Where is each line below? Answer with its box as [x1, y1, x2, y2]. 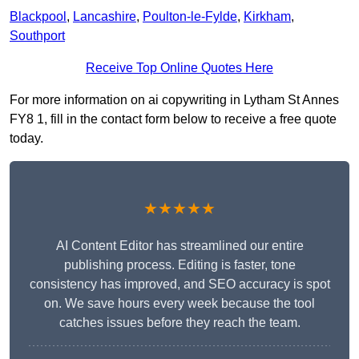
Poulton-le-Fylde [143, 10, 237, 24]
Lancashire [73, 10, 136, 24]
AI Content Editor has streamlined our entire [55, 239, 304, 253]
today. [10, 131, 43, 146]
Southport [10, 29, 65, 43]
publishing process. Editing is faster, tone [63, 258, 296, 272]
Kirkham [244, 10, 291, 24]
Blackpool [10, 10, 67, 24]
